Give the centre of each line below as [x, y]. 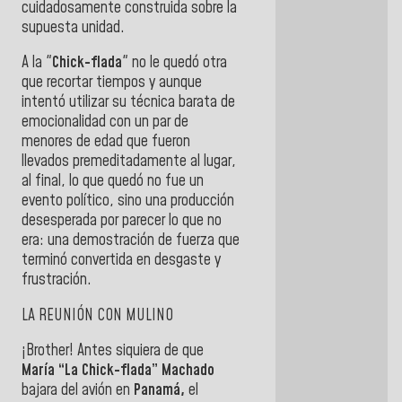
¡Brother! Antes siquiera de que [113, 351]
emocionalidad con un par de [105, 122]
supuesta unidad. [73, 27]
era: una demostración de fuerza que [131, 241]
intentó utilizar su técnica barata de [128, 103]
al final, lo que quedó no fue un [113, 182]
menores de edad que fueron [106, 142]
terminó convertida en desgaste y [121, 261]
